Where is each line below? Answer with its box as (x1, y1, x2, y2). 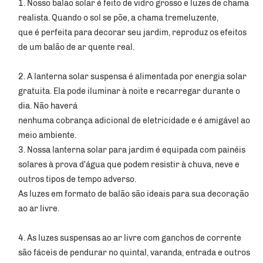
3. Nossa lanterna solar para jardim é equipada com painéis (18, 144, 245, 155)
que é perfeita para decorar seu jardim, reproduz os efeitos (18, 27, 247, 38)
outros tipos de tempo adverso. (18, 174, 138, 184)
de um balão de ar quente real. (18, 42, 136, 52)
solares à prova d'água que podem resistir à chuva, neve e (18, 159, 240, 170)
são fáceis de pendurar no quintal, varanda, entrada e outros (18, 247, 250, 258)
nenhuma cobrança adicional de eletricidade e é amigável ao (18, 115, 250, 126)
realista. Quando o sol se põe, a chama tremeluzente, (18, 12, 220, 23)
